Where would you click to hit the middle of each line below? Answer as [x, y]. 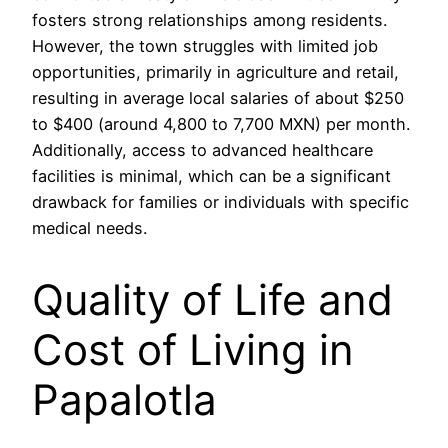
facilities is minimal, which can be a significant [211, 175]
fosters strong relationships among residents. [209, 19]
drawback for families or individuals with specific [220, 201]
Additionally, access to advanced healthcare [202, 149]
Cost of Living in [193, 350]
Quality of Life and [212, 300]
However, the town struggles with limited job [205, 45]
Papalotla [124, 400]
